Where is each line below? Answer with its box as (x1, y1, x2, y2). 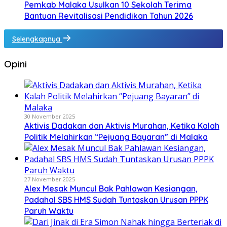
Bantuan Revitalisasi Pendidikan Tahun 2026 (24, 10, 193, 21)
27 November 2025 (24, 175, 75, 183)
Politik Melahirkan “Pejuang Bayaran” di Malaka (24, 131, 208, 142)
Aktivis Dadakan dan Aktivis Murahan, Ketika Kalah (24, 120, 219, 131)
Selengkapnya (12, 34, 62, 44)
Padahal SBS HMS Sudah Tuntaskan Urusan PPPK (24, 194, 208, 205)
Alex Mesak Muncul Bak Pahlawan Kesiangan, (24, 183, 198, 194)
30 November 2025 (24, 112, 75, 120)
